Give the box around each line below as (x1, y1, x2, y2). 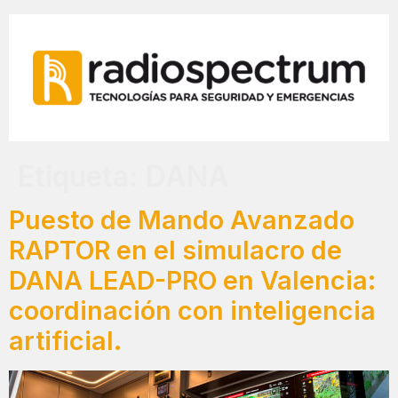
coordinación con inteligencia (9, 294, 376, 326)
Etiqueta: (18, 158, 146, 194)
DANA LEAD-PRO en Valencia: (9, 264, 376, 296)
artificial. (9, 324, 122, 356)
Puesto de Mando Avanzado (9, 203, 354, 235)
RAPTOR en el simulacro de (9, 234, 342, 266)
